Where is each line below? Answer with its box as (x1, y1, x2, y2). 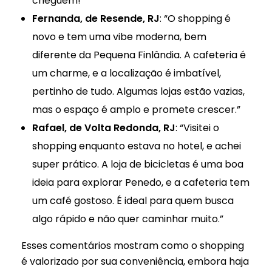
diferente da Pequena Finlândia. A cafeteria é (32, 47, 246, 62)
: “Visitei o (175, 120, 219, 135)
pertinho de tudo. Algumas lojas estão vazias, (32, 84, 245, 98)
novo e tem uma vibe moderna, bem (32, 29, 206, 44)
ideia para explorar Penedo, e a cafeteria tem (32, 175, 250, 189)
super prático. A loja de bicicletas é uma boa (32, 157, 243, 171)
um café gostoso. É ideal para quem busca (32, 193, 234, 208)
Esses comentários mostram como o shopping (21, 238, 244, 253)
